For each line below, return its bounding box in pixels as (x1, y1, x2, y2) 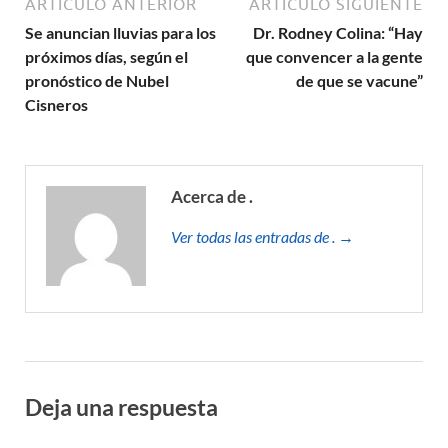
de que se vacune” (296, 71, 423, 91)
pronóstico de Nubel (25, 71, 169, 91)
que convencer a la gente (246, 47, 423, 67)
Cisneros (25, 95, 88, 115)
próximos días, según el (25, 47, 188, 67)
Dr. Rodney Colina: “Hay (253, 23, 423, 43)
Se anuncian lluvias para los (25, 23, 216, 43)
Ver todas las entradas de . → (171, 227, 354, 247)
